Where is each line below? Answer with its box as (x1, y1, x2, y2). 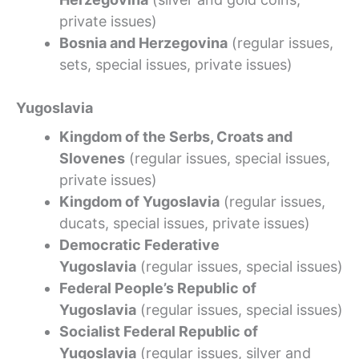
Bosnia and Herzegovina (59, 34, 228, 51)
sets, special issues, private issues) (59, 55, 292, 73)
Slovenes (59, 149, 125, 167)
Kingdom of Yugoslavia (59, 192, 220, 210)
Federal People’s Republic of (59, 279, 256, 296)
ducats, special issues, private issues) (59, 214, 310, 232)
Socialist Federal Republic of (59, 322, 258, 340)
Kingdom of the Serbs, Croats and (59, 127, 292, 145)
